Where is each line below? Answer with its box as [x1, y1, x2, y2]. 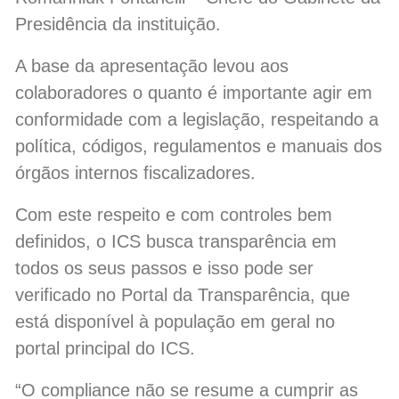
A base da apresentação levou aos [15, 55, 289, 76]
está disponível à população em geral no [15, 311, 335, 331]
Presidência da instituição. [15, 13, 221, 34]
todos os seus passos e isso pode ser [15, 257, 313, 278]
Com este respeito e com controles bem [15, 204, 332, 224]
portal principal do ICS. [15, 338, 195, 358]
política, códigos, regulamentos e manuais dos [15, 135, 382, 156]
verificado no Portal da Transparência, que [15, 284, 350, 305]
